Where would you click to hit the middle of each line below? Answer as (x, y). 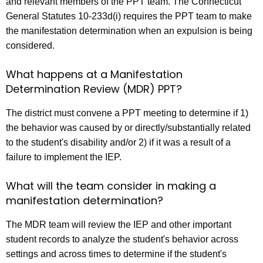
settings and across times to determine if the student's (116, 254)
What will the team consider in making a (111, 186)
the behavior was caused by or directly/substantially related (128, 127)
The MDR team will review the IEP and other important (119, 224)
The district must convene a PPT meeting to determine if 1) (127, 113)
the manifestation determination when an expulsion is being (129, 31)
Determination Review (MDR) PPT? (94, 89)
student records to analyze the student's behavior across (122, 239)
